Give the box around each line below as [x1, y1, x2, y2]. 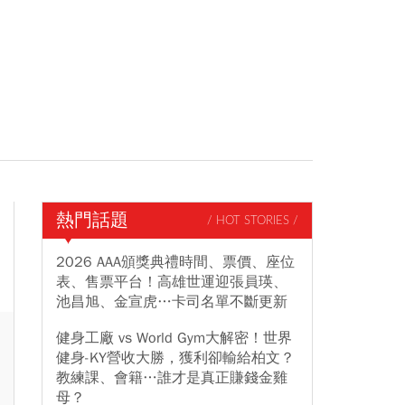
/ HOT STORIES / [207, 214, 298, 227]
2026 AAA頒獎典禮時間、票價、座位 [56, 253, 295, 271]
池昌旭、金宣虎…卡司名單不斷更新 [56, 293, 287, 311]
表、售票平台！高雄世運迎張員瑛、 [56, 273, 287, 291]
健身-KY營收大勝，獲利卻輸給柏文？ [56, 349, 295, 367]
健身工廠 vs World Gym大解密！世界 [56, 329, 292, 347]
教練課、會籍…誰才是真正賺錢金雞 [56, 369, 287, 387]
